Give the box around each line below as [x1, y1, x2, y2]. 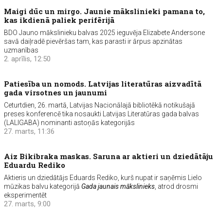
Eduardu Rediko [4, 160, 66, 170]
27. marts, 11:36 [4, 127, 55, 136]
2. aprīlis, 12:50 [4, 54, 51, 63]
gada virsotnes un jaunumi [4, 88, 108, 97]
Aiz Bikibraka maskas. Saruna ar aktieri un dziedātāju [4, 151, 214, 161]
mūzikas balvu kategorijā [4, 182, 82, 190]
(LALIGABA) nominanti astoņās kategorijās [4, 119, 135, 127]
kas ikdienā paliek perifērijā [4, 15, 115, 25]
